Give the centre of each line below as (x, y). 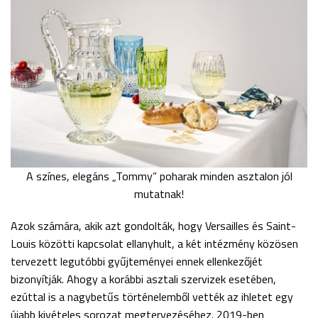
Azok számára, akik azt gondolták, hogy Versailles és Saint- (153, 225)
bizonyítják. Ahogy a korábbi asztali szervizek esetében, (143, 279)
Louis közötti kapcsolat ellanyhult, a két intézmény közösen (154, 243)
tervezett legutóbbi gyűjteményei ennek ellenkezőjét (137, 261)
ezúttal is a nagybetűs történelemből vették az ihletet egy (152, 296)
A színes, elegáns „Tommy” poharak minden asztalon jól (159, 176)
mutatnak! (159, 193)
